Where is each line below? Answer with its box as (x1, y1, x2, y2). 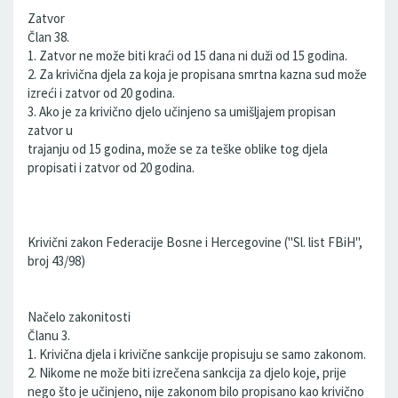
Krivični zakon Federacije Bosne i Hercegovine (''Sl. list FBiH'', (28, 234, 362, 251)
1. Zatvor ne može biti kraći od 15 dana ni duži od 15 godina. (28, 47, 347, 64)
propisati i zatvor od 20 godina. (28, 159, 195, 176)
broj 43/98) (28, 252, 85, 269)
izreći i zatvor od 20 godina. (28, 84, 175, 101)
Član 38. (28, 28, 69, 45)
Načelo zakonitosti (28, 308, 131, 325)
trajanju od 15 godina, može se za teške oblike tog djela (28, 140, 328, 157)
